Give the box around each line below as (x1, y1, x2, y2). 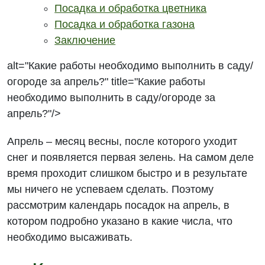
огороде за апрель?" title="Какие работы (7, 76, 206, 88)
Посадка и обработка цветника (54, 2, 207, 14)
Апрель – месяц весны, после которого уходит (7, 135, 238, 147)
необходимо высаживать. (7, 231, 133, 243)
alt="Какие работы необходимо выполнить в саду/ (7, 60, 254, 72)
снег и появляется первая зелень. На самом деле (7, 151, 254, 163)
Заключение (54, 34, 116, 46)
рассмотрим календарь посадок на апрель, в (7, 199, 230, 211)
